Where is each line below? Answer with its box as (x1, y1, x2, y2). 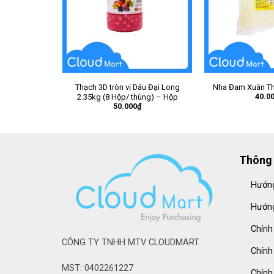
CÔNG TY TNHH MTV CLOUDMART (61, 237, 199, 248)
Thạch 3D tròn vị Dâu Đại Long (75, 82, 180, 92)
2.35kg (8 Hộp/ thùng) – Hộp (76, 92, 178, 102)
